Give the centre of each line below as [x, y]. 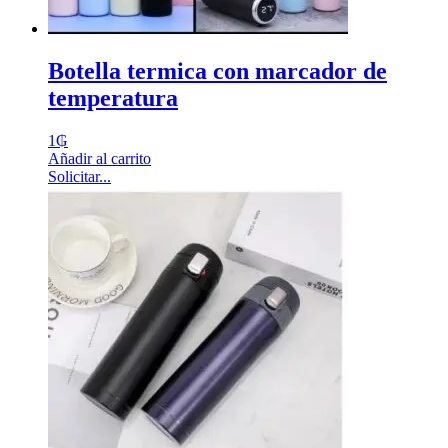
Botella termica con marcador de [217, 70]
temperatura [113, 97]
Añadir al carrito [99, 158]
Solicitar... [79, 176]
